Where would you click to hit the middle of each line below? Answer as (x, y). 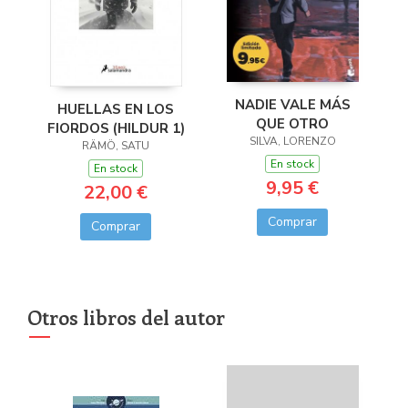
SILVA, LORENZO (292, 142)
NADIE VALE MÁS (292, 105)
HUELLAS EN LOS (116, 110)
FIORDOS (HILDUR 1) (116, 129)
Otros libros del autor (126, 317)
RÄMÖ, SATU (116, 146)
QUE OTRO (292, 124)
